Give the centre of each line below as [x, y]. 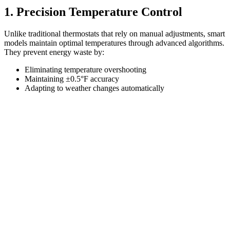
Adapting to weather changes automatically [94, 88]
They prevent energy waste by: [54, 52]
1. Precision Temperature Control [93, 12]
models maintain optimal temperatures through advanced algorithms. [114, 43]
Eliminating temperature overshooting [85, 69]
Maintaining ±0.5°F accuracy [72, 79]
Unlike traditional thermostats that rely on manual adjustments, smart [114, 33]
